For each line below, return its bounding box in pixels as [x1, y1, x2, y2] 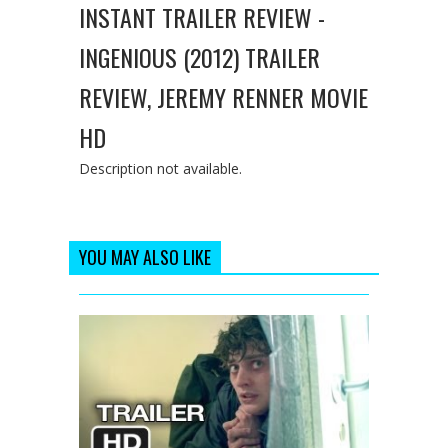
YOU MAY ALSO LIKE [79, 243, 211, 270]
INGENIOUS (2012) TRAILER [79, 38, 320, 75]
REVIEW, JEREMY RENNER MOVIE [79, 78, 368, 115]
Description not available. [79, 158, 242, 178]
